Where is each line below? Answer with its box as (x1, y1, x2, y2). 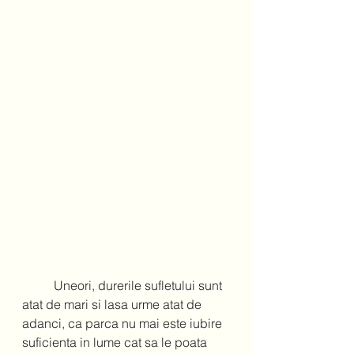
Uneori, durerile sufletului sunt (22, 277, 54, 294)
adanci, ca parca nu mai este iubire (22, 315, 225, 332)
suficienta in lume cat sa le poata (22, 334, 210, 351)
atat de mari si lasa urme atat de (22, 296, 205, 313)
